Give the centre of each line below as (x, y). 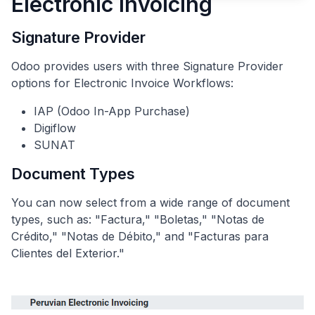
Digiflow (55, 128)
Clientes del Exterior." (68, 253)
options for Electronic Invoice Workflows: (122, 83)
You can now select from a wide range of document (150, 202)
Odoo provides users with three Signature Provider (147, 66)
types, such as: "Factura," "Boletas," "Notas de (138, 219)
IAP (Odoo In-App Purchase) (112, 111)
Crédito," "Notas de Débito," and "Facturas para (140, 236)
